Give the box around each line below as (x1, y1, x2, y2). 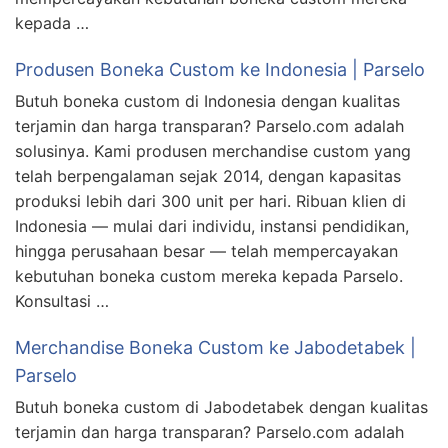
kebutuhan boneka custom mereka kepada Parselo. (15, 266, 403, 287)
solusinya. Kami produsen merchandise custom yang (15, 141, 411, 162)
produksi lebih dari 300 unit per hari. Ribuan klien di (15, 191, 406, 212)
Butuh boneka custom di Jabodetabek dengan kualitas (15, 397, 428, 418)
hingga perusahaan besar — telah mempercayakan (15, 241, 398, 262)
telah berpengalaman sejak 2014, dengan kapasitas (15, 166, 401, 187)
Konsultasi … (15, 291, 109, 312)
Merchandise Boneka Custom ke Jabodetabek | (15, 337, 416, 359)
